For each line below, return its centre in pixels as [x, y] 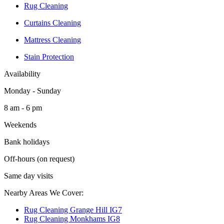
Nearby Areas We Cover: [44, 192]
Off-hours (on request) [39, 158]
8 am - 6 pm [23, 107]
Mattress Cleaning [52, 39]
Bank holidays [27, 141]
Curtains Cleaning [52, 22]
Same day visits [28, 175]
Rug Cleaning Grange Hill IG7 [73, 209]
